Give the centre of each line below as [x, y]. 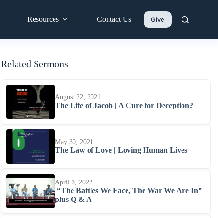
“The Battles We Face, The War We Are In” [128, 191]
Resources [43, 19]
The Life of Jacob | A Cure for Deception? [124, 105]
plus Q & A [73, 199]
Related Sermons [35, 64]
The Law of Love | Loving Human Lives [121, 150]
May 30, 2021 [74, 142]
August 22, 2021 [78, 97]
